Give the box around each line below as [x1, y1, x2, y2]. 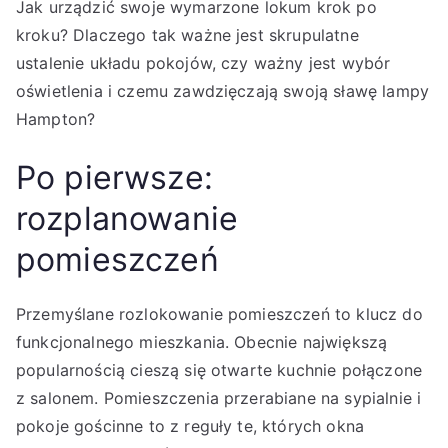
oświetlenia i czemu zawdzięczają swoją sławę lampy [16, 81, 430, 101]
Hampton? [16, 109, 96, 129]
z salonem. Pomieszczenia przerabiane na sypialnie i [16, 388, 422, 408]
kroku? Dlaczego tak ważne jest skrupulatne [16, 25, 359, 45]
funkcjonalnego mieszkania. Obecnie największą [16, 332, 388, 352]
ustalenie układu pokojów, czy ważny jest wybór [16, 53, 391, 73]
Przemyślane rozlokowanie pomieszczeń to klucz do [16, 304, 423, 324]
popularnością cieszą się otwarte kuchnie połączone [16, 360, 423, 380]
